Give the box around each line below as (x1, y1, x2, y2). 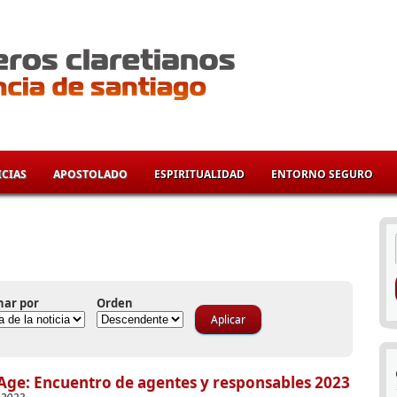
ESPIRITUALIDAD (154, 167, 245, 182)
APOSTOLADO (53, 167, 128, 182)
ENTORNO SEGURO (271, 167, 373, 182)
